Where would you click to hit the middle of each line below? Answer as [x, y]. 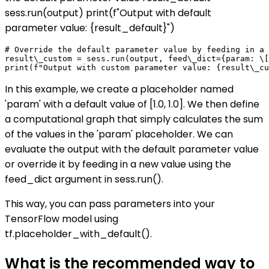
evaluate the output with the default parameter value [132, 149]
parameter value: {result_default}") [90, 28]
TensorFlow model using [62, 219]
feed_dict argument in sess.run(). [84, 179]
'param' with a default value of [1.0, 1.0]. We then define [132, 104]
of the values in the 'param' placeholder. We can [119, 134]
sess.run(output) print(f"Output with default [108, 13]
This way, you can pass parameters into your [110, 204]
